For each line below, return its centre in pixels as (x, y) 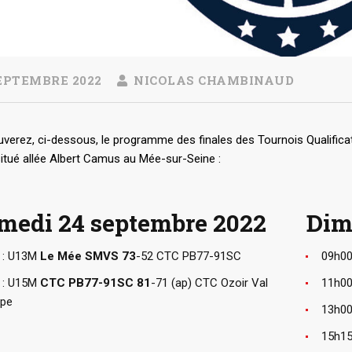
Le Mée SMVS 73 (88, 256)
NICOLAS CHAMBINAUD (212, 80)
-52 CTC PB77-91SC (189, 256)
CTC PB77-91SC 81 (95, 282)
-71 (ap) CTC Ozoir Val (209, 282)
